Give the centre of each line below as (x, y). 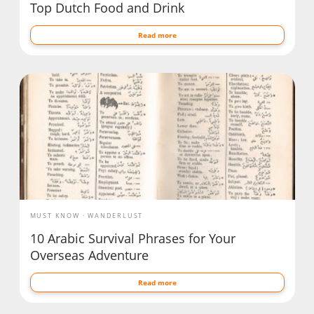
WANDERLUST (116, 215)
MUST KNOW (55, 215)
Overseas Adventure (89, 255)
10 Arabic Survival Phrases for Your (132, 238)
